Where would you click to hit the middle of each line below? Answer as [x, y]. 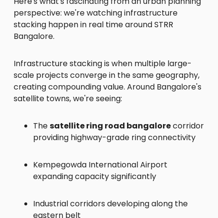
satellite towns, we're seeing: [68, 99]
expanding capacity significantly [95, 177]
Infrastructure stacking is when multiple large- [103, 64]
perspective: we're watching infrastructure [96, 13]
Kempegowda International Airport [100, 165]
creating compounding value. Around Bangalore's [108, 87]
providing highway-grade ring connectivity [114, 138]
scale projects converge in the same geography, [107, 75]
